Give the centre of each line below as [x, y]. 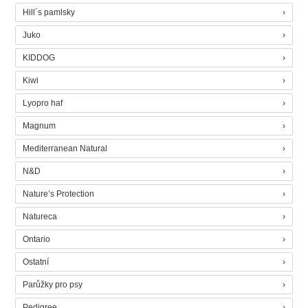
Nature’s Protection [59, 194]
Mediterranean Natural [65, 148]
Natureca [40, 217]
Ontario [37, 239]
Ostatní [36, 262]
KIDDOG [39, 58]
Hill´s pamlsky [49, 12]
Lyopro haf [43, 103]
